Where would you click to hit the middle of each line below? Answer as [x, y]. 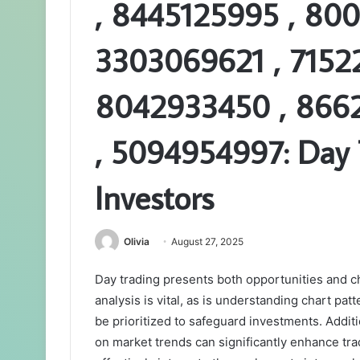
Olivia [137, 242]
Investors [154, 198]
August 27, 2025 [207, 242]
